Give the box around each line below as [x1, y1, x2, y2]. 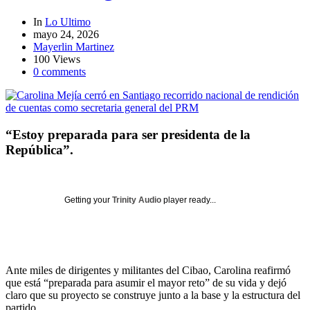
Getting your [64, 195, 112, 206]
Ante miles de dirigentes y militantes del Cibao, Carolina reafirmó [6, 264, 291, 277]
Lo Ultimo [45, 16, 91, 28]
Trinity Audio [112, 195, 161, 206]
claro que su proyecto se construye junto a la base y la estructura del [6, 289, 300, 302]
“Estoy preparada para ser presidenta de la [6, 127, 250, 142]
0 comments [33, 66, 86, 78]
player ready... [161, 195, 216, 206]
